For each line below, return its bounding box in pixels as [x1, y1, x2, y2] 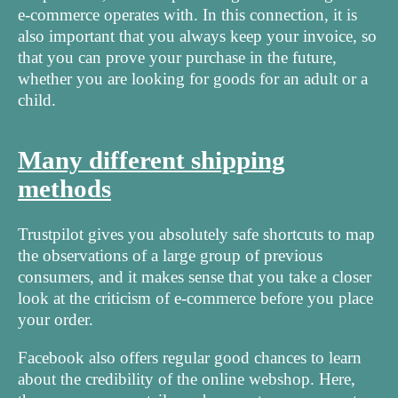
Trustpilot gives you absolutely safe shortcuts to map [18, 225, 375, 244]
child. [18, 90, 56, 109]
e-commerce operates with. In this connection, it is [18, 4, 357, 24]
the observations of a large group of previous [18, 246, 322, 266]
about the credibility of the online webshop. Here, [18, 370, 355, 389]
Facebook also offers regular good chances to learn [18, 348, 362, 368]
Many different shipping [18, 146, 285, 174]
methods [18, 174, 111, 203]
